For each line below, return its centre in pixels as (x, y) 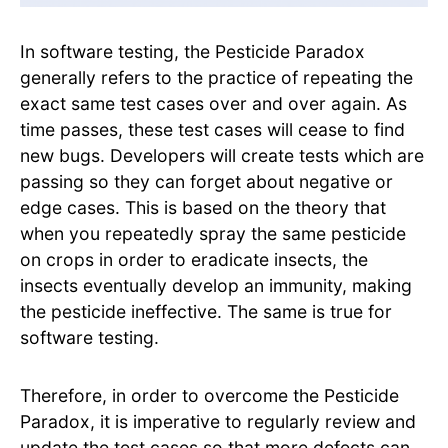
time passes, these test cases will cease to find (212, 130)
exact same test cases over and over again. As (213, 104)
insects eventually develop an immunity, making (216, 286)
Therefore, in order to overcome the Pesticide (209, 396)
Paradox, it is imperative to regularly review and (218, 422)
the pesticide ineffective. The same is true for (206, 312)
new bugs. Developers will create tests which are (222, 156)
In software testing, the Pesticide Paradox (192, 52)
